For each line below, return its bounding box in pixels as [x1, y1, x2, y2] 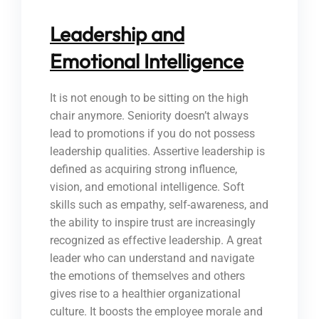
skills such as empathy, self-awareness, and [50, 198, 268, 212]
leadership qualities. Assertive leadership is [50, 145, 265, 159]
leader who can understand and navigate [50, 251, 254, 266]
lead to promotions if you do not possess [50, 127, 255, 141]
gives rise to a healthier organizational [50, 287, 241, 301]
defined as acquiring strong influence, [50, 162, 237, 177]
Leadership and [50, 21, 184, 47]
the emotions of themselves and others [50, 269, 245, 283]
